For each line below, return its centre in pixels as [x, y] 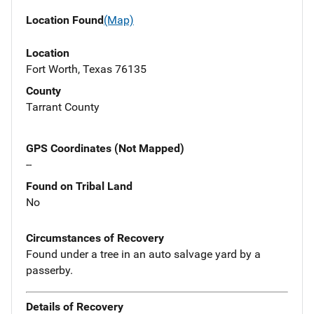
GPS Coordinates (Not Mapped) [105, 148]
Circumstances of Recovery [95, 238]
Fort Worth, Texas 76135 [86, 69]
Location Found [65, 20]
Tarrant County [63, 107]
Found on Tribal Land [79, 186]
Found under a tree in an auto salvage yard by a [143, 254]
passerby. [49, 270]
